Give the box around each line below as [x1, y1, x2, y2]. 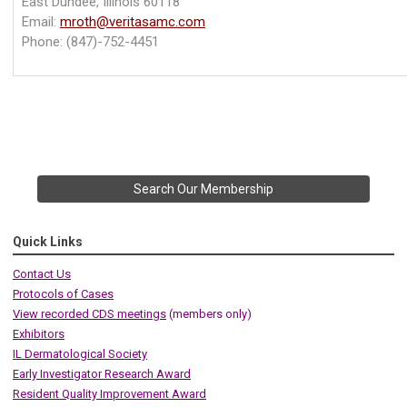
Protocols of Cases [13, 287, 114, 302]
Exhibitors [13, 327, 65, 342]
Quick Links [13, 234, 83, 250]
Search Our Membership [134, 182, 273, 197]
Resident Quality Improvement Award [13, 387, 206, 402]
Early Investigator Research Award [13, 367, 191, 382]
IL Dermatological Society [13, 347, 147, 362]
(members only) [166, 307, 252, 322]
